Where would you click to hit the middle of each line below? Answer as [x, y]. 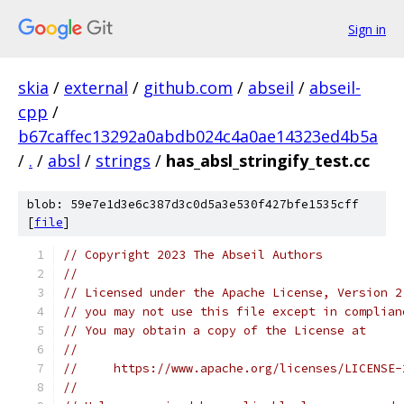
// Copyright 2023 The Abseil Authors [193, 255]
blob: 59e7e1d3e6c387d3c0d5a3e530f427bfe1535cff [193, 204]
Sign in [367, 29]
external [96, 87]
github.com [188, 87]
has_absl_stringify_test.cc [268, 161]
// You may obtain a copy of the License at [215, 331]
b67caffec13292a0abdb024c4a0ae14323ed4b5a [198, 136]
